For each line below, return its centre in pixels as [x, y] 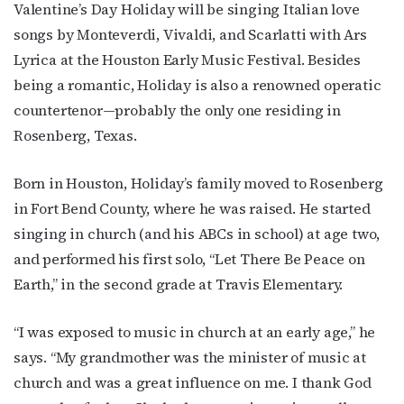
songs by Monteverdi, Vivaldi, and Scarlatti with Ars [190, 34]
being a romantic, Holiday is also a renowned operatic [197, 84]
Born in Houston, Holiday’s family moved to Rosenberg [198, 183]
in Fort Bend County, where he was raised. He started [192, 208]
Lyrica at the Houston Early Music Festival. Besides [187, 59]
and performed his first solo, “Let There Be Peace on [189, 258]
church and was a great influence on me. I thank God [193, 382]
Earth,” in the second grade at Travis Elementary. [179, 284]
